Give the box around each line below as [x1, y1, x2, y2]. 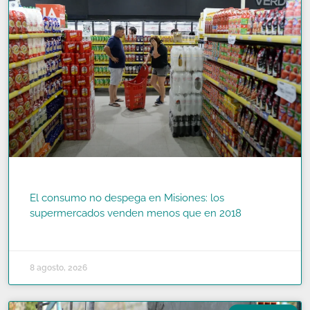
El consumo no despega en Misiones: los [30, 191, 224, 204]
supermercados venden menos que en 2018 [30, 206, 241, 219]
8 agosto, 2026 [30, 262, 87, 273]
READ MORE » [30, 225, 83, 235]
